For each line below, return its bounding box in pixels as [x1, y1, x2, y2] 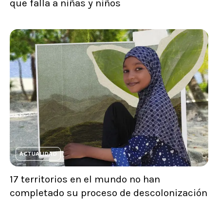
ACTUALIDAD [19, 150, 57, 158]
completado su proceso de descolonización [10, 187, 207, 199]
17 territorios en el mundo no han [10, 173, 160, 185]
